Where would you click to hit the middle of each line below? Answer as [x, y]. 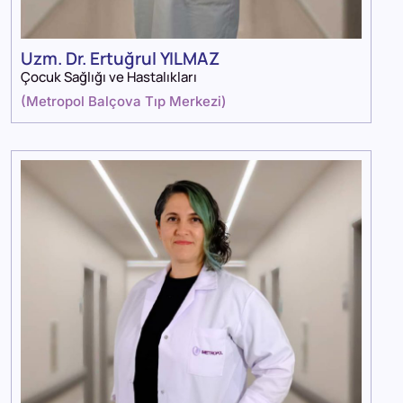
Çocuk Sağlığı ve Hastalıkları [109, 76]
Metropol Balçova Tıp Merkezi [124, 101]
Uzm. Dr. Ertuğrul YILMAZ [120, 58]
